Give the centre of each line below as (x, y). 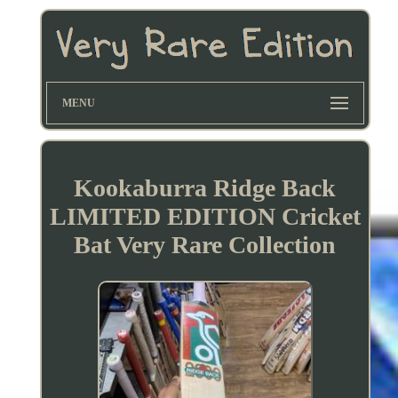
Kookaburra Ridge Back (205, 187)
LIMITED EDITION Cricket (205, 216)
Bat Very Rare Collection (205, 244)
